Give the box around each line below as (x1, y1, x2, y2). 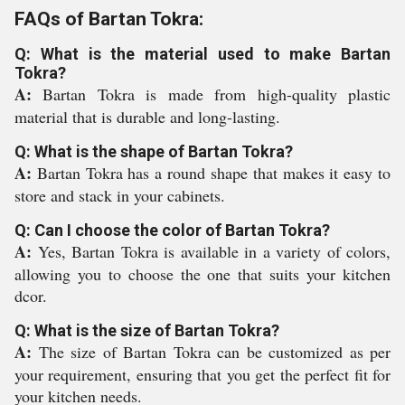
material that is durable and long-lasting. (14, 106, 280, 127)
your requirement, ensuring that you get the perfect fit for (14, 363, 391, 385)
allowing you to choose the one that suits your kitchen (14, 263, 391, 285)
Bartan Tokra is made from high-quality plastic (42, 83, 391, 105)
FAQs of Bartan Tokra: (14, 8, 203, 30)
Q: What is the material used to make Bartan (14, 44, 391, 63)
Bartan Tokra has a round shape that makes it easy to (36, 162, 391, 184)
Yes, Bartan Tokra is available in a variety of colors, (37, 240, 391, 262)
